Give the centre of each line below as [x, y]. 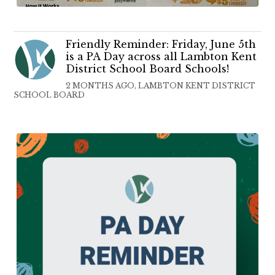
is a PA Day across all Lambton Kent [161, 57]
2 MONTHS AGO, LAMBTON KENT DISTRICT [161, 86]
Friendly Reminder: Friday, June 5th [161, 45]
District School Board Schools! [148, 69]
